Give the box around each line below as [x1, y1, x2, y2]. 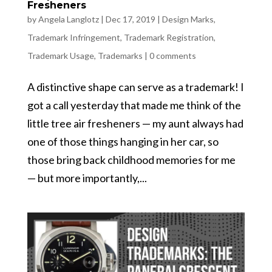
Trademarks [97, 50, 143, 61]
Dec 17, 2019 [105, 13, 155, 24]
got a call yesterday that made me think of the [27, 98, 241, 112]
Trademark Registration [123, 32, 214, 42]
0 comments [149, 50, 196, 61]
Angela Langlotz [38, 13, 99, 24]
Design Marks [161, 13, 214, 24]
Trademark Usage [27, 50, 94, 61]
